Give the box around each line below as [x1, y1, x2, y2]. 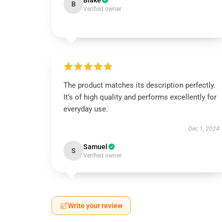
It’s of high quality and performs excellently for [63, 93, 217, 102]
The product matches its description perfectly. [63, 81, 216, 90]
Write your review [68, 202, 122, 210]
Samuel [83, 143, 108, 151]
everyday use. [63, 105, 108, 113]
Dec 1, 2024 [188, 125, 220, 132]
